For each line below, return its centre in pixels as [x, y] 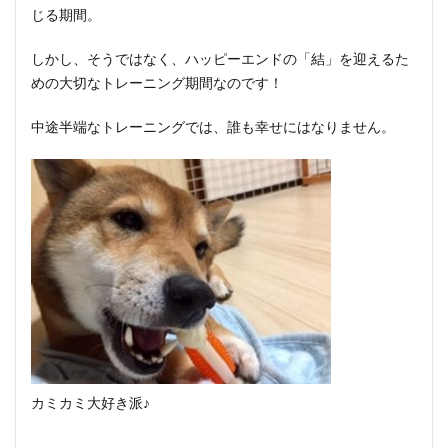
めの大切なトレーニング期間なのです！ [157, 82]
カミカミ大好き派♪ [90, 402]
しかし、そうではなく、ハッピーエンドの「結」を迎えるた [220, 58]
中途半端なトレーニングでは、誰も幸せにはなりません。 [213, 126]
